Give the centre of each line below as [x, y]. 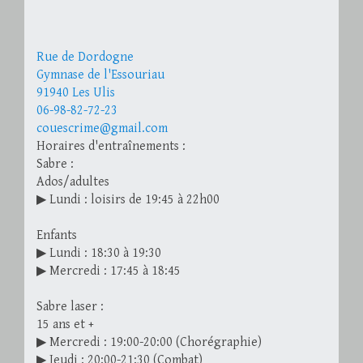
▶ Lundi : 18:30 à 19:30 [99, 254]
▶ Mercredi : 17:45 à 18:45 [109, 271]
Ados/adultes [73, 182]
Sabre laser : [70, 307]
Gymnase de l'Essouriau [100, 75]
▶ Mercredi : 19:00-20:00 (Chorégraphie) [149, 343]
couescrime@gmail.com [102, 129]
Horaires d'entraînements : [111, 147]
